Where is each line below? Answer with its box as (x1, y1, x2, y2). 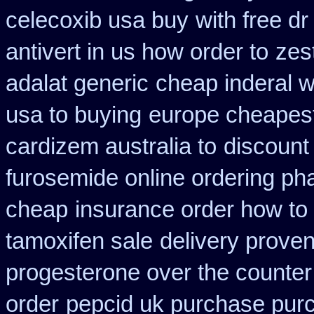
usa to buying (6, 102, 142, 128)
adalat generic (6, 71, 149, 96)
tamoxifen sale (6, 228, 153, 254)
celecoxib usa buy (6, 8, 189, 33)
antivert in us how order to (6, 39, 268, 64)
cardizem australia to (6, 134, 217, 159)
